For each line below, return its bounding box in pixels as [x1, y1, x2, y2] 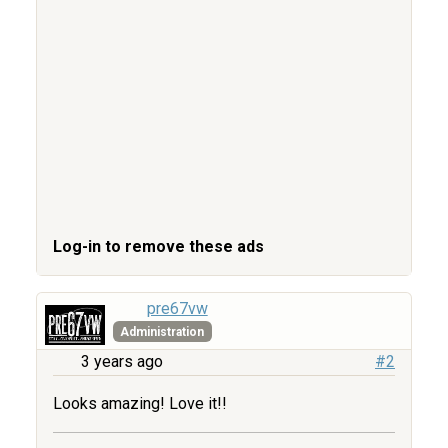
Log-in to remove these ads [53, 237, 264, 257]
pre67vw [146, 299, 208, 319]
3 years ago [81, 352, 163, 372]
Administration [120, 324, 205, 339]
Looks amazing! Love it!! [53, 394, 227, 414]
